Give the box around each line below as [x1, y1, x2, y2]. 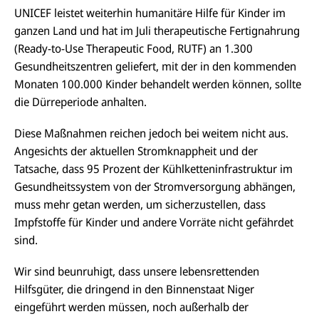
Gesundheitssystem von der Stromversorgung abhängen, [14, 178, 296, 194]
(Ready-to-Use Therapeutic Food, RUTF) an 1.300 [14, 40, 253, 56]
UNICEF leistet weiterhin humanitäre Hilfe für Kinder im [14, 4, 286, 21]
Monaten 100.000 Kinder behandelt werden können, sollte [14, 75, 301, 92]
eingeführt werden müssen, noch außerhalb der [14, 298, 249, 315]
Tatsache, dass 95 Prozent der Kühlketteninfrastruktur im [14, 160, 293, 177]
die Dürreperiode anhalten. [14, 93, 147, 110]
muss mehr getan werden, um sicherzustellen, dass [14, 196, 266, 212]
